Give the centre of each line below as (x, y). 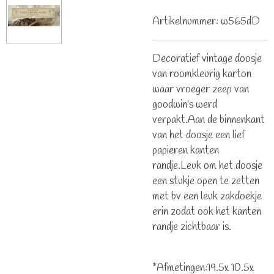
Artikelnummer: (185, 22)
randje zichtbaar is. (192, 227)
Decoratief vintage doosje (207, 59)
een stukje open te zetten (206, 181)
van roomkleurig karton (202, 74)
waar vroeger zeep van (201, 89)
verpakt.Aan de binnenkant (209, 120)
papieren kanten (186, 150)
